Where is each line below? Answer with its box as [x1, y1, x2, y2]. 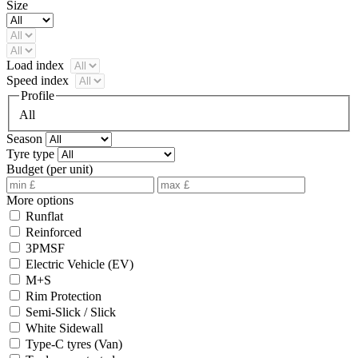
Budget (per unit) [6, 161, 93, 176]
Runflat [26, 209, 63, 223]
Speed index [6, 73, 69, 87]
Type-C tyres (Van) [26, 336, 122, 351]
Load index [6, 58, 64, 72]
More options [6, 193, 74, 207]
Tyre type [6, 146, 54, 161]
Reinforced [26, 225, 82, 239]
